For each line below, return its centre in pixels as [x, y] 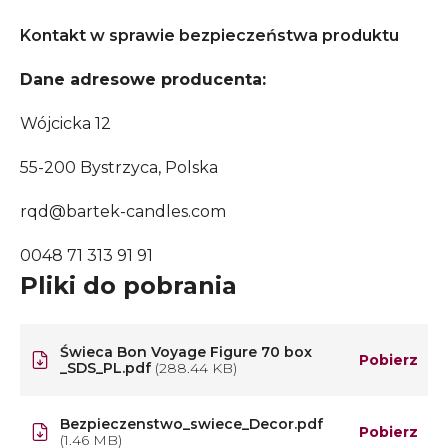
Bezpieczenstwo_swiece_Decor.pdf [191, 424]
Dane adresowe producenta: [143, 79]
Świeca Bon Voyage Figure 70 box [186, 352]
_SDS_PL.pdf [107, 368]
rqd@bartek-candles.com [123, 211]
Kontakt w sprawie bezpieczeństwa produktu [209, 35]
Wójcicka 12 [65, 123]
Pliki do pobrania [128, 285]
